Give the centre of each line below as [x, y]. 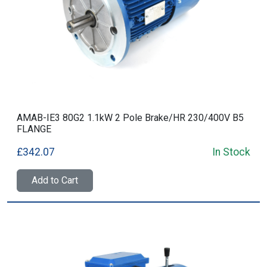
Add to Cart [55, 180]
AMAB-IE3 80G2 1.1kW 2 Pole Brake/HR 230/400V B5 [130, 118]
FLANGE [34, 129]
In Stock [231, 152]
